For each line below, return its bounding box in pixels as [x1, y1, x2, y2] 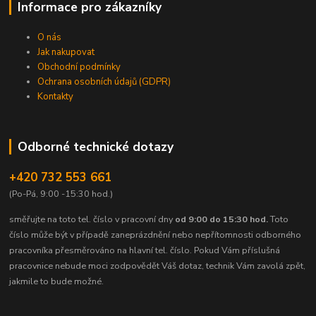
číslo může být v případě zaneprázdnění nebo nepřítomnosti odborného [9, 229, 302, 241]
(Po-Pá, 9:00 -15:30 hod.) [9, 188, 114, 200]
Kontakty [37, 90, 74, 104]
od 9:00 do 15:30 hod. [173, 213, 271, 225]
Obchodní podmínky [37, 61, 121, 74]
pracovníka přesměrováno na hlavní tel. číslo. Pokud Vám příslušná [9, 244, 281, 256]
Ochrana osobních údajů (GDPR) [37, 75, 171, 89]
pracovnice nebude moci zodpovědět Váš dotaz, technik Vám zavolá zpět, [9, 260, 306, 272]
